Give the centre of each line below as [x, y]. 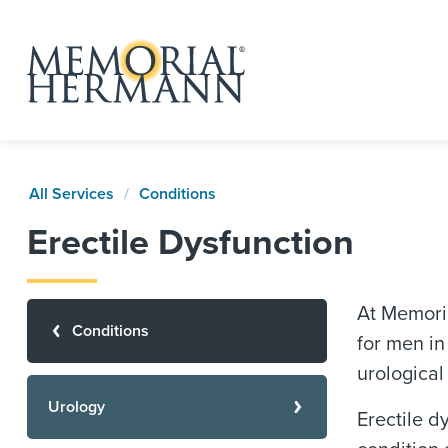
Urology [76, 407]
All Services [71, 194]
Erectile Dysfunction [190, 242]
